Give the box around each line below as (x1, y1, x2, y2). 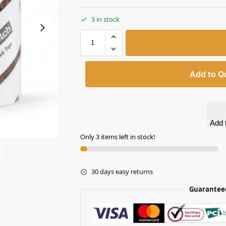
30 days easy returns (91, 167, 153, 177)
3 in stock (91, 14, 120, 24)
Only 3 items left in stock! (80, 132, 155, 141)
